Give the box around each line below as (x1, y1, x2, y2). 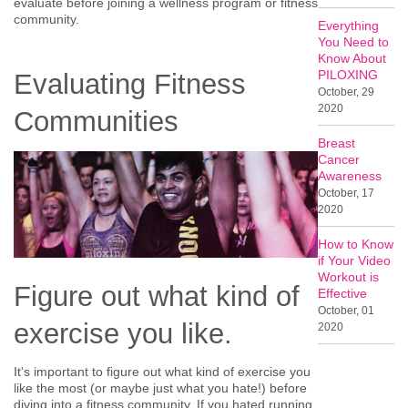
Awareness (318, 168, 382, 184)
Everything (318, 18, 380, 34)
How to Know (318, 237, 394, 252)
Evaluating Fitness (14, 67, 246, 100)
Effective (318, 286, 368, 301)
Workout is (318, 270, 380, 285)
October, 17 (318, 187, 375, 200)
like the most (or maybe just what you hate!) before (14, 380, 307, 395)
